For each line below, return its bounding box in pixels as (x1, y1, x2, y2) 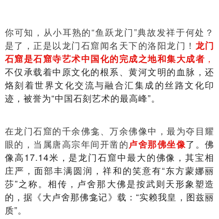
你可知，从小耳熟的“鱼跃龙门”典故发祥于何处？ (5, 25, 214, 38)
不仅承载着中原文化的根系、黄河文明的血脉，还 (5, 65, 214, 78)
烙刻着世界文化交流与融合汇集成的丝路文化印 (5, 78, 214, 91)
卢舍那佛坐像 (129, 138, 186, 151)
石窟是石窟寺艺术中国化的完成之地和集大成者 (5, 52, 205, 65)
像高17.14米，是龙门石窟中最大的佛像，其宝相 (5, 151, 214, 163)
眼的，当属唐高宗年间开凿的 (5, 137, 129, 150)
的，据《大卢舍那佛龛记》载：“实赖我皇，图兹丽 (5, 190, 214, 203)
